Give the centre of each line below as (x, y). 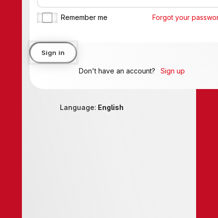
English (102, 107)
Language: (70, 107)
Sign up (164, 71)
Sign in (44, 52)
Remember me (75, 18)
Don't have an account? (109, 71)
